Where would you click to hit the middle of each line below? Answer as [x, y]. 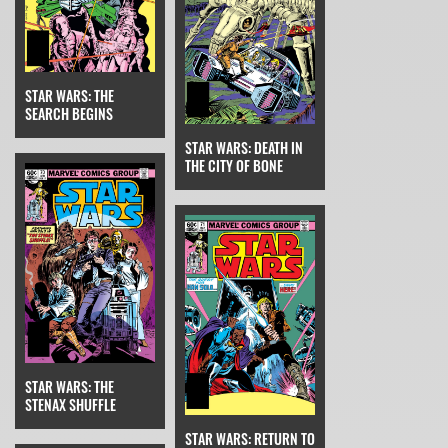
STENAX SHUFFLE [70, 404]
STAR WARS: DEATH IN [244, 147]
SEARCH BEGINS [69, 113]
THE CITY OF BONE [234, 165]
